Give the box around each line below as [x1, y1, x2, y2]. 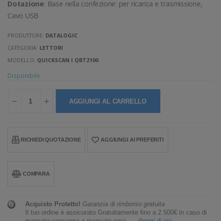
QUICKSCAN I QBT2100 [37, 56, 99, 64]
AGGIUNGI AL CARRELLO [69, 98, 147, 106]
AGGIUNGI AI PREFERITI [101, 137, 164, 143]
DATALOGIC [45, 32, 78, 39]
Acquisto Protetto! [25, 201, 81, 208]
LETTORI [39, 44, 64, 52]
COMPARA [22, 171, 50, 177]
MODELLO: [7, 56, 37, 64]
